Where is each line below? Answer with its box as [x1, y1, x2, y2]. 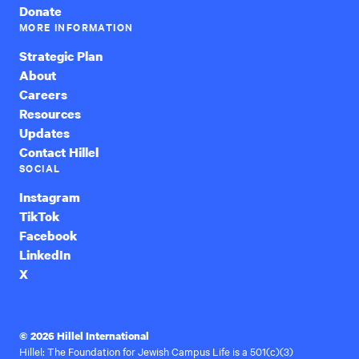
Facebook [19, 226, 77, 244]
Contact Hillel [19, 143, 99, 161]
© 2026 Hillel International [19, 328, 149, 343]
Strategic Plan [19, 46, 103, 65]
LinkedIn [19, 245, 71, 264]
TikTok [19, 207, 59, 225]
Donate [19, 2, 62, 20]
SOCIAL [19, 159, 61, 175]
